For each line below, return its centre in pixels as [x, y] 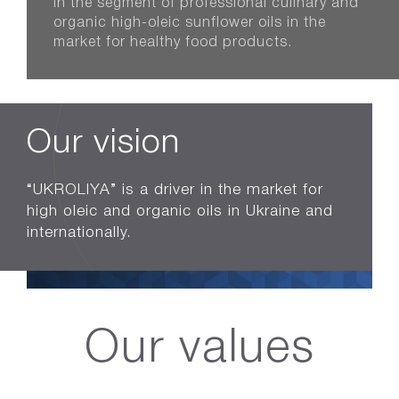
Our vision [103, 143]
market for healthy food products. [173, 43]
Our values [199, 350]
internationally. [79, 233]
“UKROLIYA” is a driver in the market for [175, 190]
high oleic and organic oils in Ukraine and [180, 212]
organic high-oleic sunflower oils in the [190, 23]
